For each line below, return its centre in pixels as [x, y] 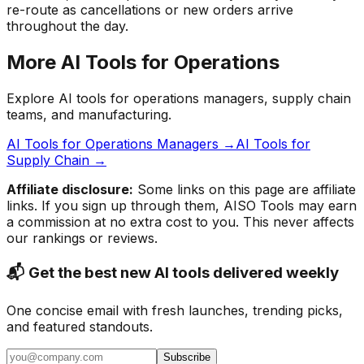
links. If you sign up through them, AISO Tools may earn [182, 206]
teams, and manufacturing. [89, 115]
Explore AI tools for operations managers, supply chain [179, 99]
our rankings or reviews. [82, 238]
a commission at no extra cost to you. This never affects [180, 222]
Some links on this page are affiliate [245, 190]
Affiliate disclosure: [70, 190]
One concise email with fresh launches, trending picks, [175, 311]
